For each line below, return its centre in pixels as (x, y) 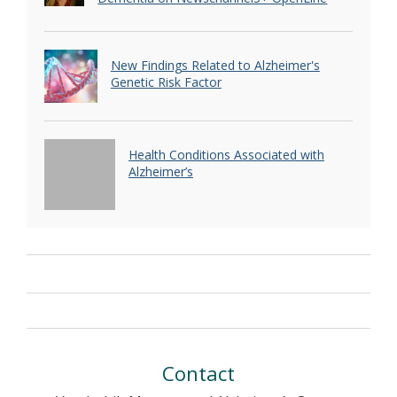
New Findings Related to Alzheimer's (215, 66)
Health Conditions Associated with (226, 154)
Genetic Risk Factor (166, 82)
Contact (198, 373)
